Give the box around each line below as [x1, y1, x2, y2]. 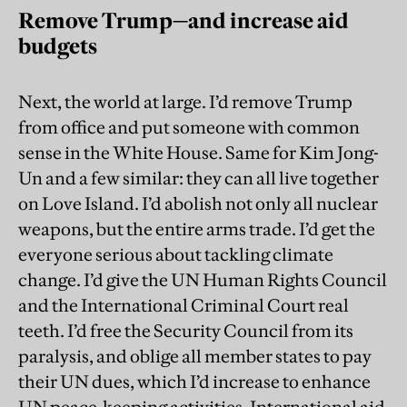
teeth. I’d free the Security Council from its [18, 319, 353, 342]
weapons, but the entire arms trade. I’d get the [18, 217, 375, 240]
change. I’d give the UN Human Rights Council [18, 268, 387, 291]
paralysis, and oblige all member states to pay [18, 344, 372, 367]
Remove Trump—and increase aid [18, 6, 349, 34]
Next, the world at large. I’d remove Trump [18, 90, 352, 113]
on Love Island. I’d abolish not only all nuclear [18, 192, 378, 214]
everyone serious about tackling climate [18, 243, 333, 265]
